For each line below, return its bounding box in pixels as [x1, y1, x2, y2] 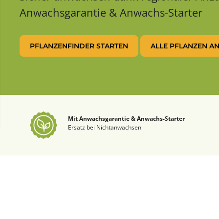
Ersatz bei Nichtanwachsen [68, 123, 141, 132]
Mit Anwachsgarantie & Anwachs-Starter [68, 114, 185, 123]
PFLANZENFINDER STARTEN [30, 42, 128, 51]
